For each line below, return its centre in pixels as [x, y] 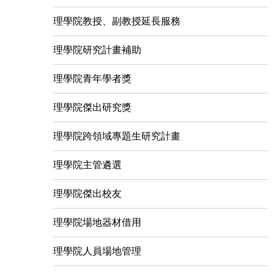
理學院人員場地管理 [97, 251]
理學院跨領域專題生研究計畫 [117, 136]
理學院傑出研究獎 [92, 107]
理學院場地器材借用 [97, 222]
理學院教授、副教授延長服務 [117, 21]
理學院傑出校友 [87, 194]
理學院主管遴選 [87, 165]
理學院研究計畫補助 [97, 50]
